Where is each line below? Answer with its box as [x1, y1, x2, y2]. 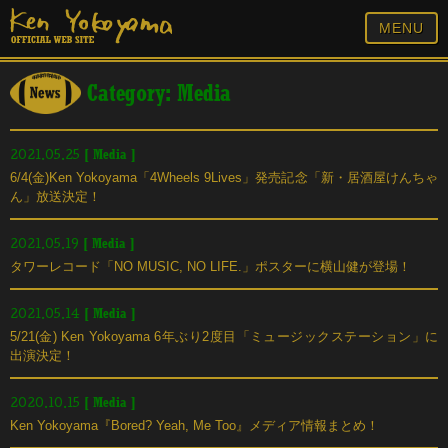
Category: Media [80, 83, 231, 107]
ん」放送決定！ [10, 188, 101, 204]
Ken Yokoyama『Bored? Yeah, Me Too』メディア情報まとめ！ [10, 417, 379, 433]
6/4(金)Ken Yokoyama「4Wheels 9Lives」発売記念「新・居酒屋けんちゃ [10, 169, 438, 185]
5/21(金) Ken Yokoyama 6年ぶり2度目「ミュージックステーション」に [10, 328, 438, 344]
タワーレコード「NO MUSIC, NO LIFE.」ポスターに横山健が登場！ [10, 258, 411, 274]
